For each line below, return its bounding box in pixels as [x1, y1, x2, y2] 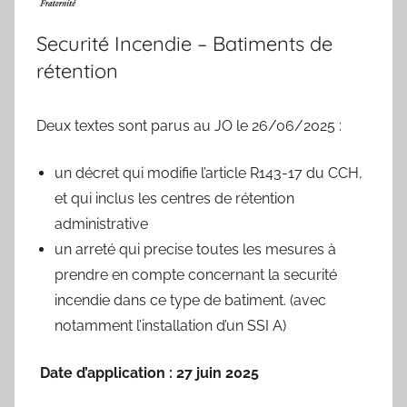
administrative [55, 215, 148, 233]
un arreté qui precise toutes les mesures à [55, 241, 336, 259]
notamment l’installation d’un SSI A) [55, 317, 286, 335]
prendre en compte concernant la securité [55, 266, 337, 284]
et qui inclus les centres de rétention [55, 190, 294, 208]
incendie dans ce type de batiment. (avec [55, 292, 326, 310]
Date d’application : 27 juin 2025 [40, 364, 259, 382]
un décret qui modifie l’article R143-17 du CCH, [55, 164, 362, 183]
